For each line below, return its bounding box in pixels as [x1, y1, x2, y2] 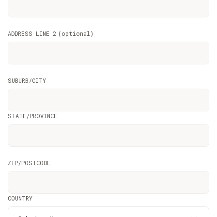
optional [62, 30, 90, 37]
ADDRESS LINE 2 [8, 30, 56, 37]
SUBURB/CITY [8, 77, 46, 84]
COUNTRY [8, 194, 32, 202]
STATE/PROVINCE [8, 112, 57, 120]
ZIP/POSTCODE [8, 159, 50, 167]
